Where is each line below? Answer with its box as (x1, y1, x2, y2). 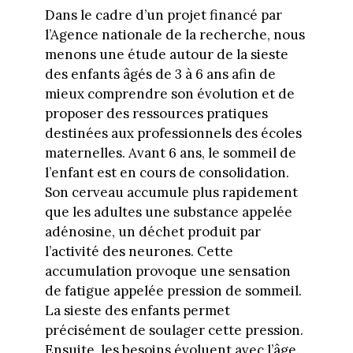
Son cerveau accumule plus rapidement (44, 184, 298, 202)
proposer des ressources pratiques (44, 105, 268, 123)
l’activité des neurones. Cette (44, 243, 233, 261)
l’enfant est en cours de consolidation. (44, 164, 289, 182)
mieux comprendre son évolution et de (44, 85, 295, 103)
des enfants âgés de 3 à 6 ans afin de (44, 65, 276, 84)
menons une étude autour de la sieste (44, 46, 288, 64)
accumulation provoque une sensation (44, 262, 291, 281)
